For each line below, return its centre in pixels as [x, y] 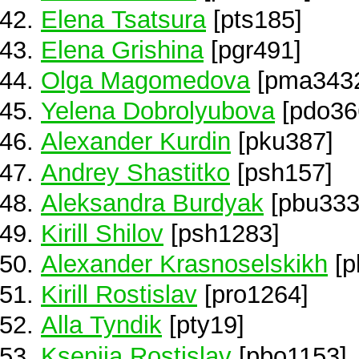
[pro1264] [253, 294]
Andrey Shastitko [135, 172]
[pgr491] [252, 49]
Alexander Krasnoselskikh [184, 264]
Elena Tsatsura [123, 19]
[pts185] [254, 19]
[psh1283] [222, 233]
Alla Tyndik [101, 325]
